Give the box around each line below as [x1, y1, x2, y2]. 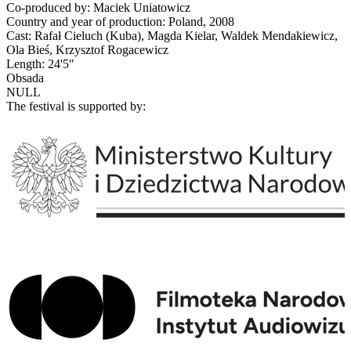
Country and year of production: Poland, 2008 [6, 14, 234, 28]
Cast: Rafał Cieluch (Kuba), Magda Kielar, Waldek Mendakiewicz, [6, 28, 338, 42]
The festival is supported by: [6, 99, 146, 113]
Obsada [6, 71, 44, 85]
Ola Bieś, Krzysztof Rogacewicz [6, 42, 168, 56]
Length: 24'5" [6, 56, 74, 71]
